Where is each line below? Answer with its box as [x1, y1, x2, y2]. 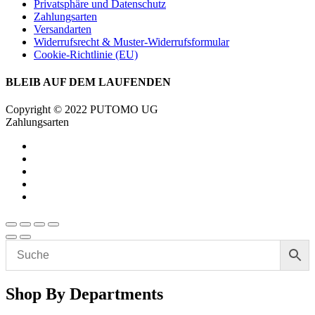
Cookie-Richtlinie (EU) [34, 48, 138, 60]
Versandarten [34, 22, 91, 35]
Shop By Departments [6, 285, 163, 304]
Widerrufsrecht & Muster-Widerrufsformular [34, 35, 229, 48]
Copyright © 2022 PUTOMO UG [6, 103, 158, 116]
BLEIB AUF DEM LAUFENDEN [6, 76, 171, 89]
